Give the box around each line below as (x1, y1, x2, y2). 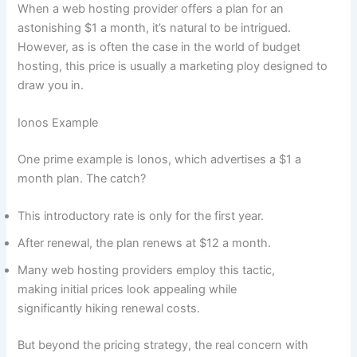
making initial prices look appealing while (18, 282, 237, 297)
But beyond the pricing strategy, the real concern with (18, 338, 309, 353)
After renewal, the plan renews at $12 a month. (18, 236, 272, 251)
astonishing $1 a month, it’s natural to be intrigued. (18, 20, 292, 35)
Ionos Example (18, 116, 99, 130)
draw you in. (18, 77, 84, 92)
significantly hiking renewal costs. (18, 301, 201, 316)
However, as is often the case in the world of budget (18, 39, 301, 54)
